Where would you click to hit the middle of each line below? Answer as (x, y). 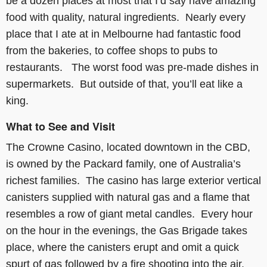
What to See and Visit (60, 126)
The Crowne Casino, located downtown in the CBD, (128, 147)
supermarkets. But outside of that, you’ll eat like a (124, 84)
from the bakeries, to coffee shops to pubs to (112, 50)
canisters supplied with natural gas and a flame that (128, 197)
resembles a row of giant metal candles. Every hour (129, 214)
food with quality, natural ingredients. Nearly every (126, 17)
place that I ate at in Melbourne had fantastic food (123, 34)
